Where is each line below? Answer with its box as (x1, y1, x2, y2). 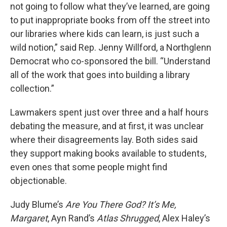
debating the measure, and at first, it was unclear (10, 121, 204, 131)
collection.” (10, 83, 54, 94)
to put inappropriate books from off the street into (10, 15, 210, 25)
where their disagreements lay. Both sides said (10, 134, 198, 145)
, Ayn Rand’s (48, 213, 97, 223)
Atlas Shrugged (97, 213, 159, 223)
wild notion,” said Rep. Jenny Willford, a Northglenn (10, 42, 211, 53)
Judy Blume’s (10, 199, 65, 210)
